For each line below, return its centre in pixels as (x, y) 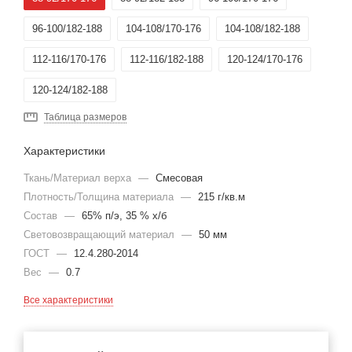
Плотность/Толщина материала (100, 197)
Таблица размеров (85, 117)
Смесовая (179, 178)
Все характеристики (68, 301)
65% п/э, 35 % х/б (124, 216)
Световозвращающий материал (101, 235)
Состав (42, 216)
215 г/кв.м (222, 197)
